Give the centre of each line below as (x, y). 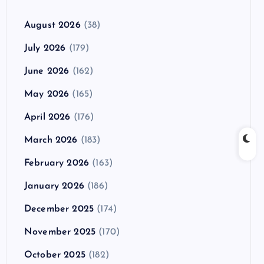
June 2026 (47, 71)
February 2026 (57, 163)
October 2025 (55, 255)
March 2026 (51, 140)
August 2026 (52, 25)
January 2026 (54, 186)
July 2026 (45, 48)
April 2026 (47, 117)
